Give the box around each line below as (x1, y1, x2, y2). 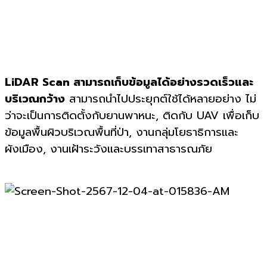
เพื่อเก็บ (223, 107, 259, 124)
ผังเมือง (5, 140, 43, 157)
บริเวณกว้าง (5, 90, 65, 107)
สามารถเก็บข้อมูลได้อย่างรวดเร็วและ (73, 73, 253, 91)
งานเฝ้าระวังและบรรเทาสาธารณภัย (50, 140, 212, 157)
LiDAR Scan (5, 73, 73, 91)
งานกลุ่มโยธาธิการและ (136, 123, 238, 141)
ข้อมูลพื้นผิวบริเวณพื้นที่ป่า (5, 123, 129, 141)
